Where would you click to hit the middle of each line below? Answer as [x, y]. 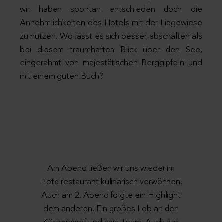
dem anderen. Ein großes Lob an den [111, 209]
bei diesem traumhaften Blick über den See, [111, 50]
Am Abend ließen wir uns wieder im [111, 169]
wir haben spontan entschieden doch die [111, 10]
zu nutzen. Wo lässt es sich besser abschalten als [111, 37]
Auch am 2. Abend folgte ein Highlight [111, 196]
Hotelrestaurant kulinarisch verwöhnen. [111, 182]
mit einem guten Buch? [61, 77]
